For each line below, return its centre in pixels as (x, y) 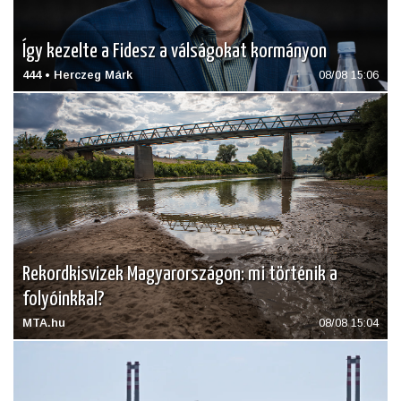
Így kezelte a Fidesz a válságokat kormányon (175, 51)
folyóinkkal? (64, 300)
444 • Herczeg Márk (77, 74)
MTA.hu (44, 323)
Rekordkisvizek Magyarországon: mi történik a (180, 275)
